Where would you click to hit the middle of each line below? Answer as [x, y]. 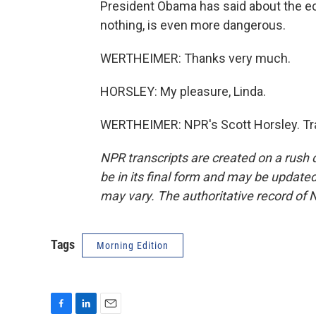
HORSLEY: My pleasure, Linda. [183, 91]
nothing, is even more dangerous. [193, 25]
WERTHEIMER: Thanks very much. [195, 58]
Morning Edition [133, 245]
